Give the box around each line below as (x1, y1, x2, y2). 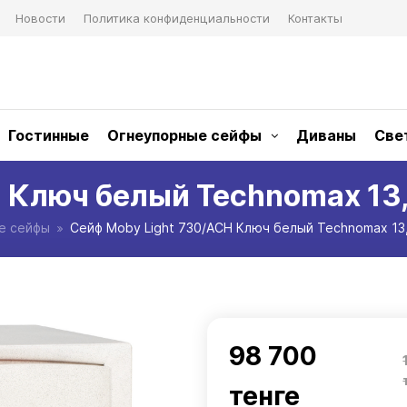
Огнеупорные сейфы (107, 126, 262, 144)
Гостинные (8, 126, 89, 144)
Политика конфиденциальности (84, 11, 270, 25)
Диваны (296, 126, 356, 144)
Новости (15, 11, 65, 25)
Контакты (288, 11, 342, 25)
